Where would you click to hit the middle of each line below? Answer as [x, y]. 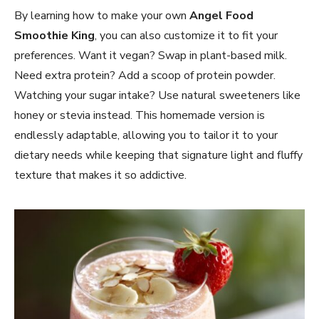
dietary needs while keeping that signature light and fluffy [158, 155]
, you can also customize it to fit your [186, 35]
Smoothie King [54, 35]
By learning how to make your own [102, 15]
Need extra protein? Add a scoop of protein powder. [145, 75]
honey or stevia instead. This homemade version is [140, 115]
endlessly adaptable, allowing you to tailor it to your [146, 135]
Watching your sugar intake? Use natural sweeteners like [157, 95]
